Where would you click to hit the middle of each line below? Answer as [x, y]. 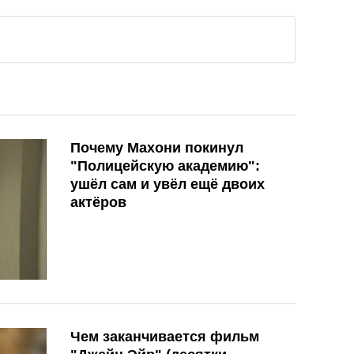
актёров [98, 203]
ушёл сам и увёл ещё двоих [168, 185]
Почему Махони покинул [157, 148]
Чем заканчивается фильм [165, 336]
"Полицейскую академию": [165, 166]
